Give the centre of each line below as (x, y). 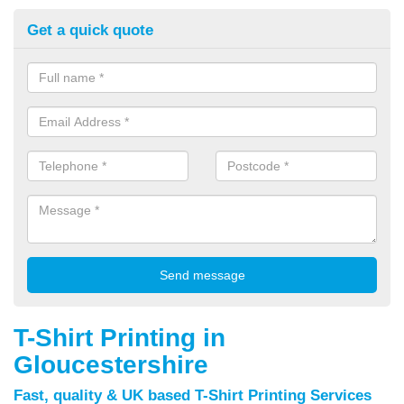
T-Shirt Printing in (119, 337)
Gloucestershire (111, 364)
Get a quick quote (90, 30)
